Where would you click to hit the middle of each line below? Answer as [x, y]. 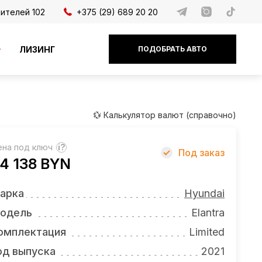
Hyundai [204, 193]
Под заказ [201, 153]
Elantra [208, 213]
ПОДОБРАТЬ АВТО [173, 49]
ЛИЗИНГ [37, 49]
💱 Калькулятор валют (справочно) [165, 115]
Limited [207, 232]
